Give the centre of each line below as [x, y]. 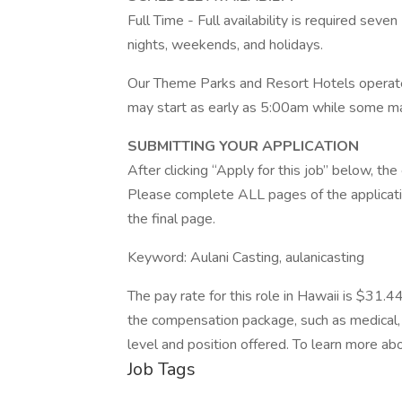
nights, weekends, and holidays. [225, 45]
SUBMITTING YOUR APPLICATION [243, 146]
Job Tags [162, 369]
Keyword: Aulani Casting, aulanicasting [246, 258]
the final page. [171, 219]
